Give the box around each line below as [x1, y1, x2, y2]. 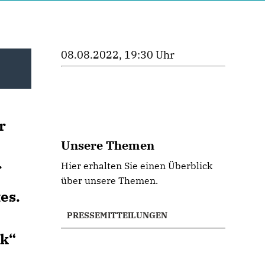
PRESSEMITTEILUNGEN [67, 210, 168, 221]
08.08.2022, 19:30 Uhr [61, 48, 175, 62]
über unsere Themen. [61, 174, 159, 186]
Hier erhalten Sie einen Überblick [61, 160, 213, 172]
